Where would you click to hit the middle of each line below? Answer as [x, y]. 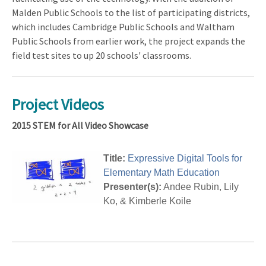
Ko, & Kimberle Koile [147, 201]
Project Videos [58, 104]
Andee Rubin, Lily [200, 187]
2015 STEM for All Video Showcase [80, 126]
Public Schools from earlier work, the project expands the [129, 41]
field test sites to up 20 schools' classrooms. [102, 55]
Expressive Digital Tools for [185, 159]
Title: [114, 159]
